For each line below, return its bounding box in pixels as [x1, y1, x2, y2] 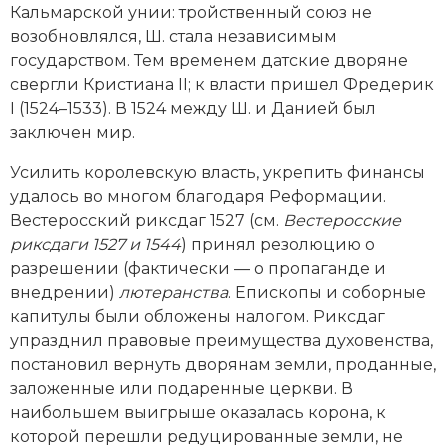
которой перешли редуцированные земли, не [10, 426, 403, 446]
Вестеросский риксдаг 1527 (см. [10, 210, 283, 230]
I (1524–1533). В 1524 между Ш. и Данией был [10, 98, 376, 118]
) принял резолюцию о [181, 234, 375, 254]
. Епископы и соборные [228, 282, 426, 302]
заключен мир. [10, 122, 135, 142]
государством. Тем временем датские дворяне [10, 50, 408, 70]
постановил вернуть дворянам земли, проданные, [10, 354, 436, 374]
